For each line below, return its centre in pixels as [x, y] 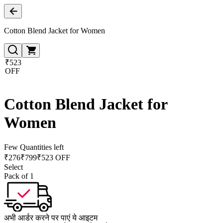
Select [13, 167]
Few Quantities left [34, 147]
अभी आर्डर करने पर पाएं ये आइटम [51, 218]
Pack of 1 [19, 176]
